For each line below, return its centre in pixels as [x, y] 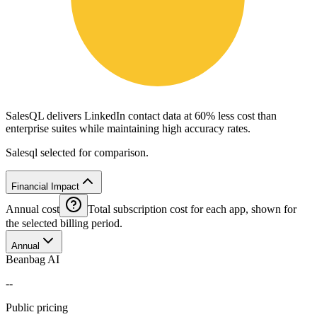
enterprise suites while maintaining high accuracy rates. [128, 128]
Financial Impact [45, 186]
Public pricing [37, 307]
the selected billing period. [64, 223]
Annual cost [33, 209]
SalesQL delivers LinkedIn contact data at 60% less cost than [141, 115]
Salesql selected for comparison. [77, 152]
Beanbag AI [33, 259]
